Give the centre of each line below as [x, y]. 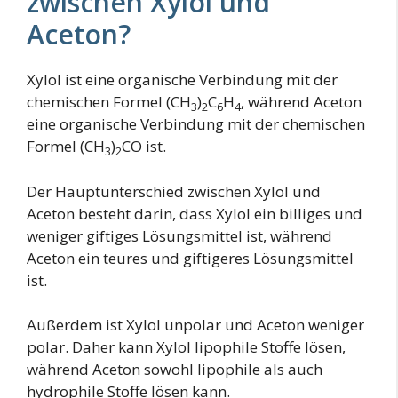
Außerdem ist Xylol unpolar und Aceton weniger [195, 325]
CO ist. [144, 147]
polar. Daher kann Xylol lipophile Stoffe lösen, [186, 347]
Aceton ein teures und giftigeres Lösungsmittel [190, 258]
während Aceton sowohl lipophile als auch [175, 370]
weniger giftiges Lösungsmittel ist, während [179, 235]
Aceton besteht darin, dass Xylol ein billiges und [195, 213]
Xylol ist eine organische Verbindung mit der [182, 80]
